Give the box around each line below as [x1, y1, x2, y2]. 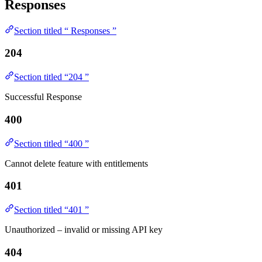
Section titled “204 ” [14, 72, 89, 82]
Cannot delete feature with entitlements [5, 158, 148, 168]
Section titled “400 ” [14, 138, 89, 149]
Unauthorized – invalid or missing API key [5, 225, 163, 235]
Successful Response [5, 92, 82, 102]
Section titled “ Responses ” [14, 25, 116, 36]
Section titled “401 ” [14, 205, 89, 215]
